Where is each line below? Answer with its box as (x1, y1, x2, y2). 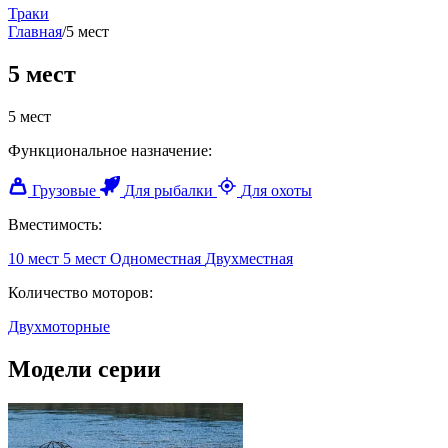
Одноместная (110, 249, 201, 267)
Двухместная (205, 249, 293, 267)
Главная (8, 23, 62, 40)
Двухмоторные (8, 317, 110, 335)
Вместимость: (8, 215, 102, 233)
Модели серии (8, 355, 161, 382)
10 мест (8, 249, 59, 267)
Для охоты (241, 181, 312, 199)
